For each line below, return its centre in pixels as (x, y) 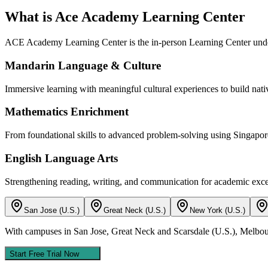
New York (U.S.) (217, 210)
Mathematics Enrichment (67, 112)
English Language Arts (61, 158)
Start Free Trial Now (44, 254)
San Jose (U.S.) (52, 210)
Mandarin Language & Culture (83, 65)
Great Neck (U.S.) (135, 210)
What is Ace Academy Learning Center (125, 17)
